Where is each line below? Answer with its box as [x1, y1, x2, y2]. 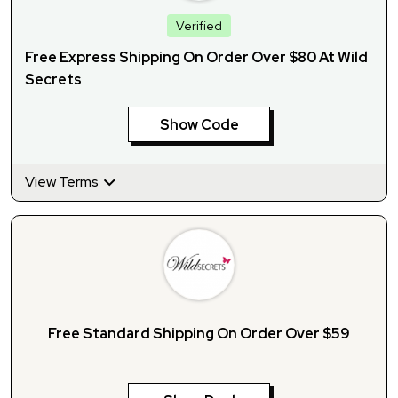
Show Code [159, 115, 239, 135]
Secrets [25, 70, 82, 90]
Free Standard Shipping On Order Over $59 [48, 324, 350, 343]
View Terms [25, 172, 101, 192]
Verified [176, 18, 222, 35]
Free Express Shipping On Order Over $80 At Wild [25, 48, 368, 68]
